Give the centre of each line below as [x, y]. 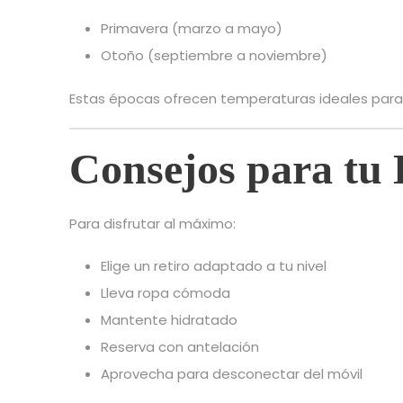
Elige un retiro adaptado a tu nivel [214, 266]
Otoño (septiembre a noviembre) [214, 56]
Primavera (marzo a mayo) [192, 29]
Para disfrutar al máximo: [152, 224]
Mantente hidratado [169, 320]
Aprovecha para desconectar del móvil [232, 374]
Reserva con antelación [180, 347]
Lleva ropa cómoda [166, 293]
